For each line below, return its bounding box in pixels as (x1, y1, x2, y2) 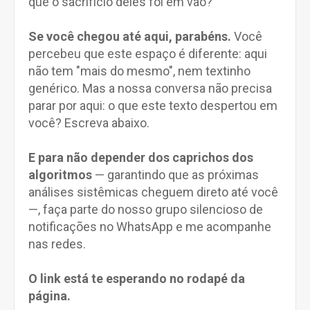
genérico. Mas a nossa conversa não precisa (28, 81, 272, 95)
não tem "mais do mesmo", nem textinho (28, 64, 250, 78)
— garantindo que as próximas (92, 167, 259, 182)
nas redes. (28, 237, 89, 251)
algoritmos (28, 167, 92, 182)
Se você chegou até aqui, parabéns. (28, 29, 231, 44)
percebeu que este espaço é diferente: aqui (28, 46, 267, 61)
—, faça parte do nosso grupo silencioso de (28, 202, 263, 217)
